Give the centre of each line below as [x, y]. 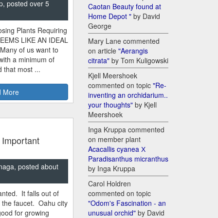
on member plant [114, 139]
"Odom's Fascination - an [127, 203]
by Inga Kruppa [112, 169]
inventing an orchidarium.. [128, 95]
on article [103, 51]
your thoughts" [110, 105]
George [100, 26]
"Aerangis [133, 51]
